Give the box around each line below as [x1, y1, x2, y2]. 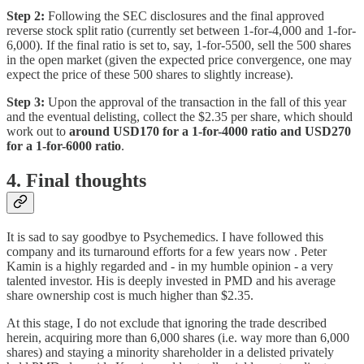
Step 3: [6, 94, 45, 109]
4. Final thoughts [6, 169, 146, 191]
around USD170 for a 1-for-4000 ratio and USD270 [69, 123, 351, 138]
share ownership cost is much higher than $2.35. [6, 288, 253, 302]
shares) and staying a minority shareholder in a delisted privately [6, 344, 334, 359]
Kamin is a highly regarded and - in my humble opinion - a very [6, 258, 333, 273]
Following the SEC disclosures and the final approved [45, 8, 324, 23]
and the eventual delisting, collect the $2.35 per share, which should [6, 109, 353, 123]
